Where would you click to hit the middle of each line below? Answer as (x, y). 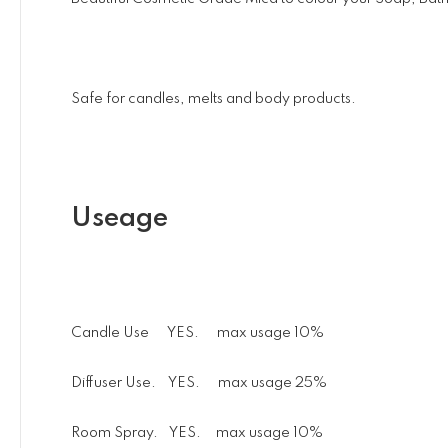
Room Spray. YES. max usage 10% (197, 432)
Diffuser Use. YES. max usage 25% (199, 382)
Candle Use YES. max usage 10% (197, 332)
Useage (119, 218)
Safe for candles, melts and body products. (213, 98)
